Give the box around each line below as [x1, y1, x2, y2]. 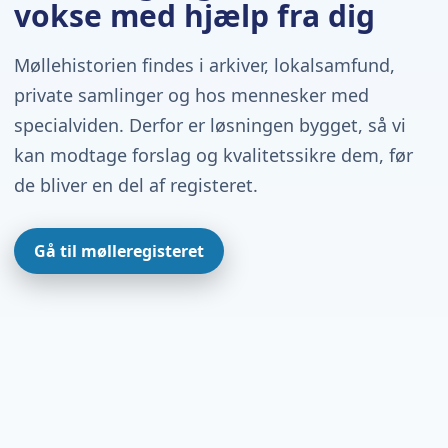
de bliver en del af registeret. [14, 173, 258, 198]
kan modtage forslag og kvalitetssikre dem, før [14, 143, 413, 168]
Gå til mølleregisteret [34, 240, 204, 263]
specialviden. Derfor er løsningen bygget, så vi [14, 113, 406, 138]
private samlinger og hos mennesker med [14, 83, 369, 108]
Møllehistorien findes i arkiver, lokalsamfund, [14, 53, 395, 78]
